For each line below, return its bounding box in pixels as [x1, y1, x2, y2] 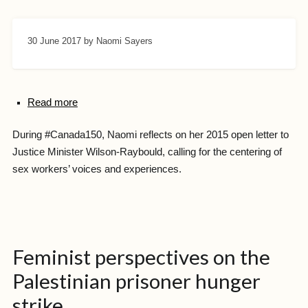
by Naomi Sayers [83, 36, 153, 47]
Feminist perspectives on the [12, 244, 270, 269]
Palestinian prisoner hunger [12, 268, 261, 293]
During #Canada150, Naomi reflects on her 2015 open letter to [12, 129, 289, 141]
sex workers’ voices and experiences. [12, 164, 181, 175]
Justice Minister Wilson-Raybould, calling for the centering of [12, 146, 282, 158]
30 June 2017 [27, 36, 81, 47]
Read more [27, 97, 78, 109]
